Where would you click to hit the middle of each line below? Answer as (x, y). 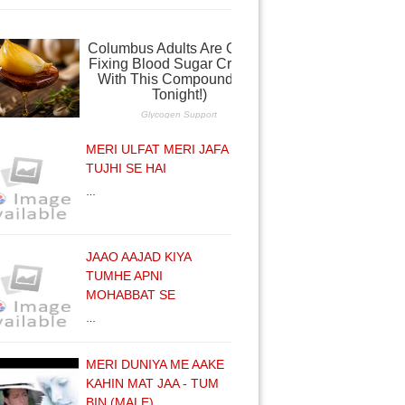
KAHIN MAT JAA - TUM (152, 383)
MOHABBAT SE (131, 295)
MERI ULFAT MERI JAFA (157, 149)
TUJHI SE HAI (126, 168)
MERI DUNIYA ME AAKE (155, 364)
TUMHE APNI (124, 276)
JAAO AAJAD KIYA (138, 257)
